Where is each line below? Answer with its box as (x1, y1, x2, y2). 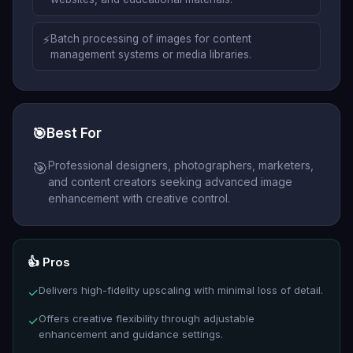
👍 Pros (28, 255, 70, 269)
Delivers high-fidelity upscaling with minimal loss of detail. (39, 284, 323, 296)
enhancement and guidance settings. (39, 328, 223, 340)
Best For (46, 125, 102, 141)
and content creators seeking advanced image (48, 175, 292, 188)
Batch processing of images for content (50, 32, 251, 45)
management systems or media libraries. (50, 48, 251, 61)
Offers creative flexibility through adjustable (39, 312, 255, 325)
